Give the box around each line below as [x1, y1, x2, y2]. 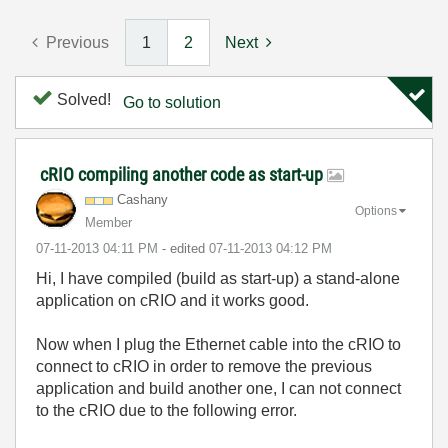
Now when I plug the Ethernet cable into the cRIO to [36, 336, 401, 353]
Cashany [117, 192, 168, 207]
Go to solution [123, 94, 221, 111]
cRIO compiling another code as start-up [40, 164, 327, 185]
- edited [162, 241, 209, 256]
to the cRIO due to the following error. [36, 402, 301, 419]
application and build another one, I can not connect [36, 380, 401, 397]
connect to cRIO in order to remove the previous [36, 358, 372, 375]
